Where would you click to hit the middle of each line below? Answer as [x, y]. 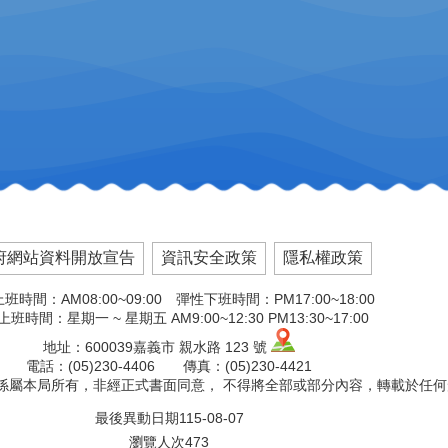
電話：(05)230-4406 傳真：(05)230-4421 [169, 366]
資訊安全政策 [209, 257]
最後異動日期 [136, 418]
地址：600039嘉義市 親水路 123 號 [157, 347]
